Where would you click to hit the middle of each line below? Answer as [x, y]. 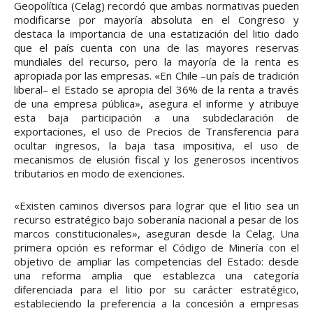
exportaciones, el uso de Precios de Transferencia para [156, 132]
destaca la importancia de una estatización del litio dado [156, 34]
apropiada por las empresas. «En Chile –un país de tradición [156, 76]
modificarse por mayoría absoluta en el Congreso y [156, 20]
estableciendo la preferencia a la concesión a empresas [156, 304]
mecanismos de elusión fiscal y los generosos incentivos [156, 160]
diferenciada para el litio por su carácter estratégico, [156, 290]
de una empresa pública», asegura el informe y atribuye [156, 104]
